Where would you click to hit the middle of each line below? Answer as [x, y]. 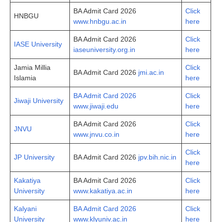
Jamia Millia [32, 67]
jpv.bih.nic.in [157, 157]
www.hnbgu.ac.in [100, 21]
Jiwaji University [39, 100]
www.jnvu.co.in [96, 134]
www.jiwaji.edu [96, 106]
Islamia [25, 78]
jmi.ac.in [151, 72]
